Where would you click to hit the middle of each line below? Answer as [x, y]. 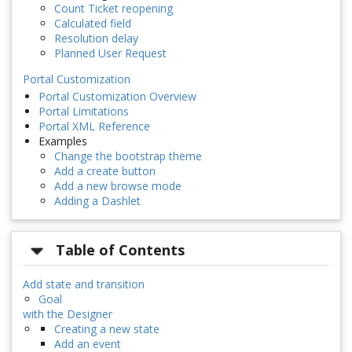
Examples [63, 141]
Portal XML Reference [94, 126]
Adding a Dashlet [97, 201]
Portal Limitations [84, 112]
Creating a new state [107, 328]
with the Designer [68, 313]
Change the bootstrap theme [128, 156]
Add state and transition [84, 284]
